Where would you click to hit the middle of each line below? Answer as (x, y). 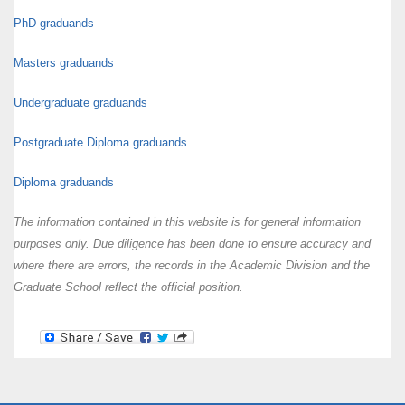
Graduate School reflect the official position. (128, 287)
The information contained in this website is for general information (187, 222)
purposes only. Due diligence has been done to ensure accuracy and (192, 244)
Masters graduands (64, 63)
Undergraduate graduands (80, 103)
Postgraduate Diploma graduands (100, 142)
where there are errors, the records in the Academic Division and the (192, 265)
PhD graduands (54, 23)
